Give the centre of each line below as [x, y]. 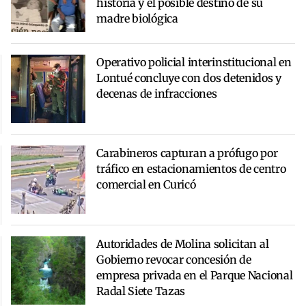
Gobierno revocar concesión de [174, 260]
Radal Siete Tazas [141, 291]
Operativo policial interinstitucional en [194, 62]
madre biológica [137, 19]
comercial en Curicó [146, 185]
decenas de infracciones [157, 94]
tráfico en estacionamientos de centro [191, 169]
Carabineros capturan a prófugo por [187, 153]
